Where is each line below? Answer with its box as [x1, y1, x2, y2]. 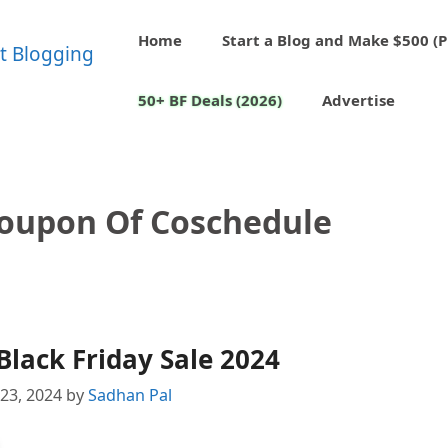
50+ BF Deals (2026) [138, 90, 283, 110]
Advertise [322, 90, 396, 110]
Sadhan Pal [87, 384, 172, 407]
